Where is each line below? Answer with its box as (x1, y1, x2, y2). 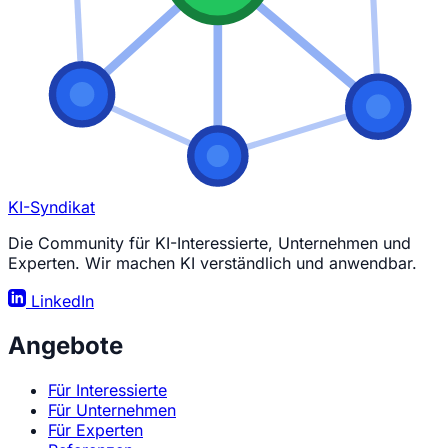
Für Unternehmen (48, 399, 176, 420)
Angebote (8, 330, 123, 360)
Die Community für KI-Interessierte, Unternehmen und (8, 232, 411, 253)
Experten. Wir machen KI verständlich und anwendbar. (8, 252, 417, 273)
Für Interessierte (48, 379, 167, 400)
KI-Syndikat (8, 196, 95, 217)
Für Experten (48, 419, 143, 440)
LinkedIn (26, 290, 94, 311)
